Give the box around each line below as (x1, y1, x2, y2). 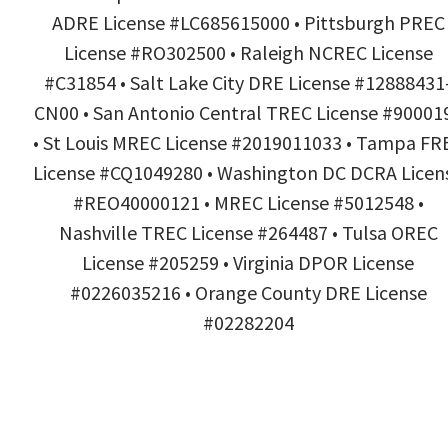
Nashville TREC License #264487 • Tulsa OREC (58, 219, 438, 245)
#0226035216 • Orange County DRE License (69, 279, 427, 305)
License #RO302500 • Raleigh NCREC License (63, 39, 433, 65)
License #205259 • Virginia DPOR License (82, 249, 414, 275)
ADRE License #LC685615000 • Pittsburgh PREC (51, 9, 445, 35)
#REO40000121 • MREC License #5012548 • (72, 189, 424, 215)
